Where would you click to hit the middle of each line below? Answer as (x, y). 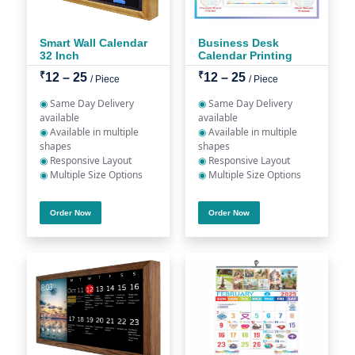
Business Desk (239, 43)
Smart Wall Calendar (94, 43)
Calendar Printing (245, 55)
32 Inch (59, 55)
